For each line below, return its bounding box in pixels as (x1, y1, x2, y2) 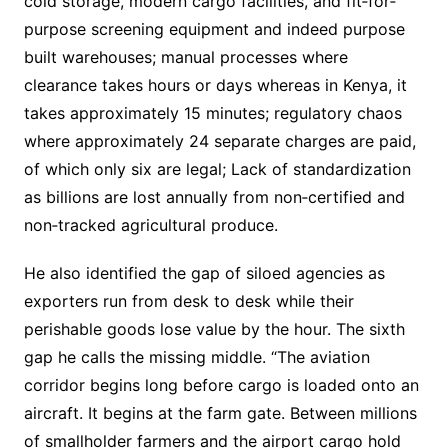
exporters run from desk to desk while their (23, 291, 354, 312)
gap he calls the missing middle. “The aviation (23, 347, 370, 368)
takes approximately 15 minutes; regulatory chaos (23, 103, 402, 124)
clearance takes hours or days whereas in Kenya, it (23, 75, 407, 96)
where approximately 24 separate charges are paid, (23, 131, 416, 152)
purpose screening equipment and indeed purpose (23, 19, 405, 40)
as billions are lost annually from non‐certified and (23, 187, 405, 208)
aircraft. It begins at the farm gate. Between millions (23, 403, 417, 424)
